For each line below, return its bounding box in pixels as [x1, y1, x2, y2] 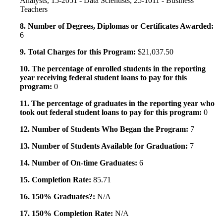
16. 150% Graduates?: [20, 192, 97, 201]
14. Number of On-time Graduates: [20, 159, 139, 167]
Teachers [20, 5, 48, 14]
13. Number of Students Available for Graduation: [20, 142, 190, 151]
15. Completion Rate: [20, 175, 93, 184]
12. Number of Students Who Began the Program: [20, 125, 190, 134]
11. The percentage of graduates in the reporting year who [20, 99, 215, 108]
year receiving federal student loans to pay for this [20, 73, 187, 82]
